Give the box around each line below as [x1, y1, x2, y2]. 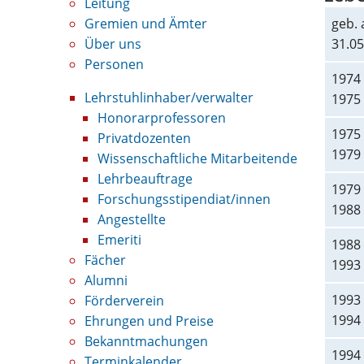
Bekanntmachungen [84, 332, 208, 350]
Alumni [84, 271, 128, 289]
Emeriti [97, 231, 141, 249]
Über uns [84, 35, 141, 53]
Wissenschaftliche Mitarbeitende [97, 149, 297, 167]
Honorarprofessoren [97, 109, 226, 127]
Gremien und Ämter [84, 15, 207, 32]
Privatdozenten [97, 129, 191, 147]
